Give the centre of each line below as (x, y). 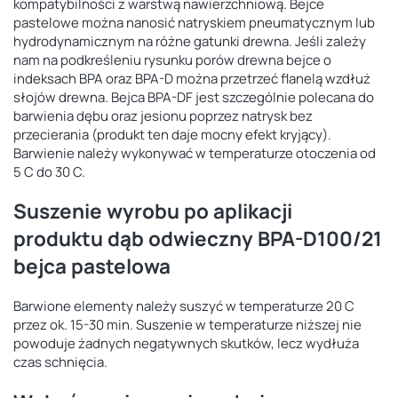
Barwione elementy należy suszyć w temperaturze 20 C (184, 306)
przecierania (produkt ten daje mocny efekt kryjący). (172, 134)
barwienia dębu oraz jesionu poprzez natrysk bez (163, 115)
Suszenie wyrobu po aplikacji (153, 211)
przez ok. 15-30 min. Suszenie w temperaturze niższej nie (187, 325)
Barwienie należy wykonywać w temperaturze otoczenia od (195, 153)
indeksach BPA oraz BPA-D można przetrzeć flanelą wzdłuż (192, 78)
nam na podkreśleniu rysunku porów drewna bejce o (172, 60)
